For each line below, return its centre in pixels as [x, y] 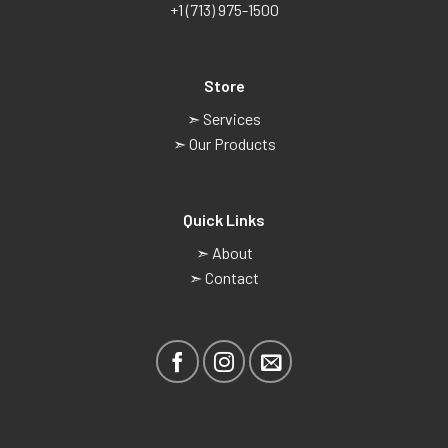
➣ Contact [224, 277]
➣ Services [224, 118]
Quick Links [224, 219]
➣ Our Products [224, 143]
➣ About [224, 252]
